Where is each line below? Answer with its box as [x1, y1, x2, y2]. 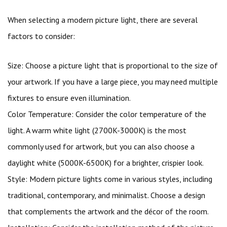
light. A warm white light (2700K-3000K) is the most [8, 125, 186, 135]
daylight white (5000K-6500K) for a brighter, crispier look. [8, 158, 204, 168]
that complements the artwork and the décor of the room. [8, 206, 209, 216]
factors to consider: [8, 31, 75, 41]
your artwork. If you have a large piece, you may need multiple [8, 77, 218, 87]
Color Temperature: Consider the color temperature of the [8, 109, 206, 119]
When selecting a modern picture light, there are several [8, 15, 198, 25]
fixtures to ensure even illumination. [8, 93, 131, 103]
